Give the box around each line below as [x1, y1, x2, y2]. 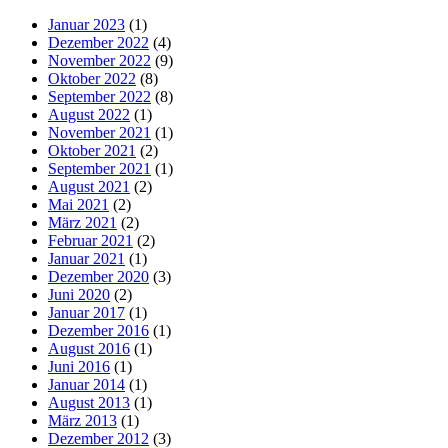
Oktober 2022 [48, 69, 136, 87]
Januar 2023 [48, 15, 125, 33]
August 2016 [48, 339, 130, 357]
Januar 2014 [48, 375, 125, 393]
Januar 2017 [48, 303, 125, 321]
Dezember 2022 [48, 33, 149, 51]
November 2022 [48, 51, 151, 69]
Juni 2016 [48, 357, 110, 375]
